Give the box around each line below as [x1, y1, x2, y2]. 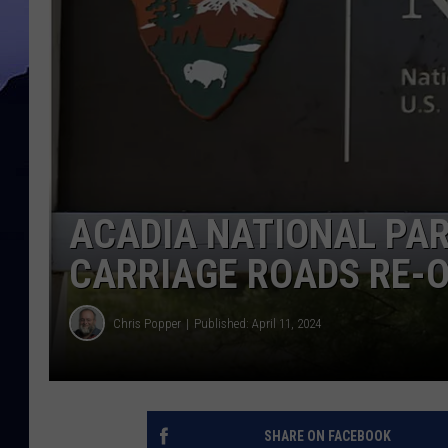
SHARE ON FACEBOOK [263, 428, 391, 445]
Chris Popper [113, 315, 181, 331]
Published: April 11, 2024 [194, 315, 321, 331]
